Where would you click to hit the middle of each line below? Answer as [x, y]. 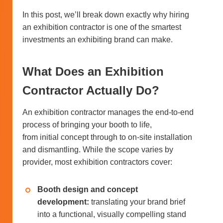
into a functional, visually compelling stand [113, 214]
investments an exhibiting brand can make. [98, 40]
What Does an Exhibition [93, 71]
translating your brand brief [137, 202]
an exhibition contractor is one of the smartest [102, 27]
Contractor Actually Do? [91, 90]
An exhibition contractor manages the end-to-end [108, 112]
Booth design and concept [88, 189]
